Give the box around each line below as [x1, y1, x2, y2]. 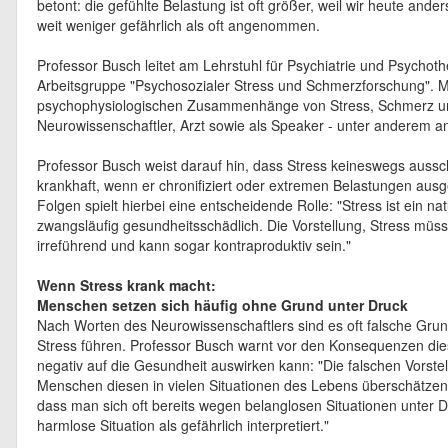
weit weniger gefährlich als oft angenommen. [37, 15, 320, 35]
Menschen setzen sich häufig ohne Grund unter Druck [37, 295, 408, 315]
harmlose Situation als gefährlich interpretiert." [37, 415, 329, 435]
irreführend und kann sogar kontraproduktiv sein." [37, 235, 351, 255]
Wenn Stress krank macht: [37, 275, 220, 295]
